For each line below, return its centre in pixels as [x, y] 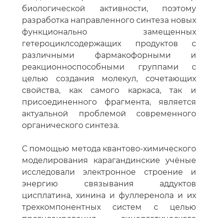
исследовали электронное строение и [109, 172]
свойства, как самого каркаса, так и [109, 91]
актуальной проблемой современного [109, 114]
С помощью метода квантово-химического [109, 149]
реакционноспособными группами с [109, 67]
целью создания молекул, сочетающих [109, 79]
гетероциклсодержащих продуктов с [109, 44]
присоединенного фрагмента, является [109, 102]
